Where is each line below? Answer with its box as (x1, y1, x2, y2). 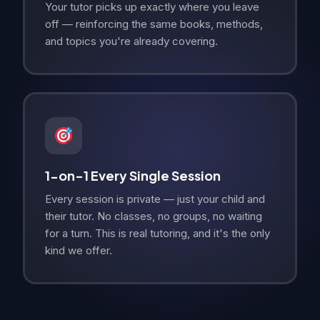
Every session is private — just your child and (45, 192, 265, 206)
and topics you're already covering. (45, 34, 218, 49)
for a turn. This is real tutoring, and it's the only (45, 226, 270, 241)
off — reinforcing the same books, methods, (45, 17, 263, 31)
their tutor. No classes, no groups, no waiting (45, 209, 262, 224)
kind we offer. (45, 244, 112, 258)
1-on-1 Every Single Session (45, 167, 221, 184)
